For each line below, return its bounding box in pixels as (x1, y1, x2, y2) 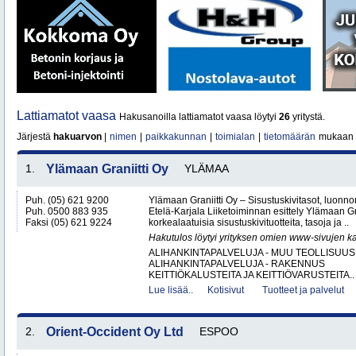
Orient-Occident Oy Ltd (46, 325, 184, 339)
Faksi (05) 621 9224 (25, 217, 112, 228)
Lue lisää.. (149, 284, 193, 296)
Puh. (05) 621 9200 (25, 195, 109, 206)
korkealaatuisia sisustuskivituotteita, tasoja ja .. (149, 217, 349, 228)
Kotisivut (207, 284, 244, 296)
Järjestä (17, 131, 53, 142)
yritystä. (290, 111, 325, 122)
